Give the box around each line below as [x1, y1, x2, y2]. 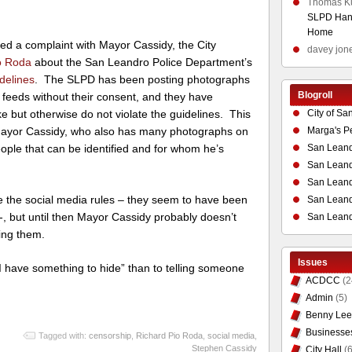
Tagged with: [38, 330, 89, 340]
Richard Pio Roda [135, 330, 203, 340]
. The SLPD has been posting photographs [35, 73, 251, 86]
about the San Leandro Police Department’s [31, 56, 253, 69]
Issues [297, 257, 328, 268]
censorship [88, 330, 131, 340]
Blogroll [297, 90, 332, 101]
